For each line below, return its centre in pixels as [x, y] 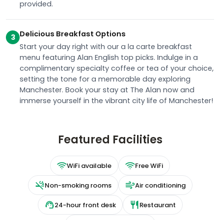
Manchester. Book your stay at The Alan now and [107, 90]
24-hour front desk [85, 205]
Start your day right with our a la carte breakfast [106, 47]
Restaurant [157, 205]
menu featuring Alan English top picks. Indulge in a [109, 57]
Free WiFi [149, 165]
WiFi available [89, 165]
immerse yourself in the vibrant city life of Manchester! [116, 101]
